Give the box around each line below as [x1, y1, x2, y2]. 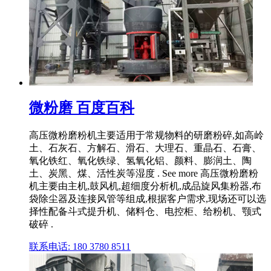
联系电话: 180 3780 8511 [29, 241, 131, 252]
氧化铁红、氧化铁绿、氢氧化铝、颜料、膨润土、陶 [29, 155, 252, 166]
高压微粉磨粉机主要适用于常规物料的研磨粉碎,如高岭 [29, 129, 264, 140]
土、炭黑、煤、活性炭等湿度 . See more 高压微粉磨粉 [29, 168, 258, 178]
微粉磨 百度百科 [29, 100, 134, 116]
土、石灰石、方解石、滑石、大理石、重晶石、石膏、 [29, 142, 261, 153]
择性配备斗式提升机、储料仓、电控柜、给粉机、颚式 [29, 206, 261, 217]
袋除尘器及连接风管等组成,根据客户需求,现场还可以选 [29, 193, 266, 204]
